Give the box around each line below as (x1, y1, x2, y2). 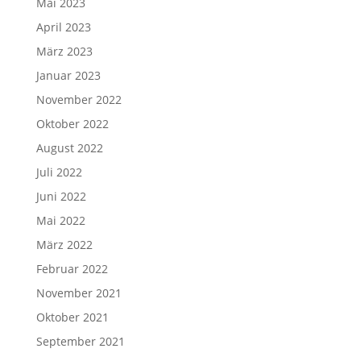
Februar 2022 (35, 261, 108, 276)
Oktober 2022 (35, 116, 109, 131)
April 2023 (35, 19, 91, 35)
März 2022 (35, 237, 93, 252)
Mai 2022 (35, 213, 85, 228)
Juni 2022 (35, 189, 86, 204)
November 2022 (35, 92, 122, 107)
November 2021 (35, 285, 122, 301)
